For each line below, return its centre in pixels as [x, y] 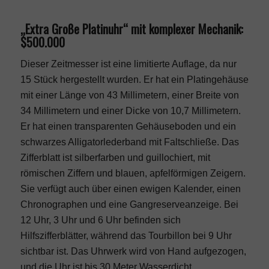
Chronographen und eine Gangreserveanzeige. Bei [129, 205]
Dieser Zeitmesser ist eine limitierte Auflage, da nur [128, 64]
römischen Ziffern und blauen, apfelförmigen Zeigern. [133, 174]
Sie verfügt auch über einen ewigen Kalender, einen [130, 189]
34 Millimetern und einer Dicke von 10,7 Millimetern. [130, 111]
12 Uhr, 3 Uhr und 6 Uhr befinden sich [100, 220]
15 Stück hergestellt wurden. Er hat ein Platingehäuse [134, 80]
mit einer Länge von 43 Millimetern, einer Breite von [129, 95]
